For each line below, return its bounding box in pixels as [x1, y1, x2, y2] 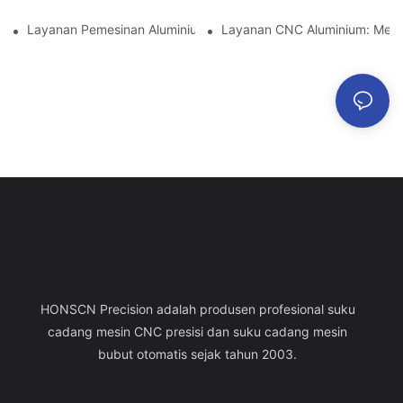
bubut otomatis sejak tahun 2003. [98, 346, 298, 363]
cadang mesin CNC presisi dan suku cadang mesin [48, 324, 348, 340]
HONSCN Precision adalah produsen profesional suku [40, 301, 355, 318]
